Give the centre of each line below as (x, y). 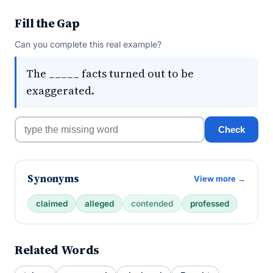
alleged (99, 204)
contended (152, 204)
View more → (220, 179)
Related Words (57, 250)
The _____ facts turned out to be (110, 73)
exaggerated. (60, 90)
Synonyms (53, 179)
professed (210, 204)
